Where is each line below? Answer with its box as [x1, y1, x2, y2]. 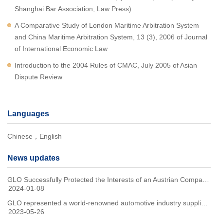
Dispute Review [15, 73, 62, 81]
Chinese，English [7, 132, 62, 140]
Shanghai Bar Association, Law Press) [15, 5, 131, 13]
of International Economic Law [15, 45, 108, 53]
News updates [7, 154, 60, 162]
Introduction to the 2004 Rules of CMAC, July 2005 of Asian [15, 61, 197, 69]
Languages [7, 109, 49, 118]
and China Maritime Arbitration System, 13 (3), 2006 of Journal [15, 33, 207, 41]
